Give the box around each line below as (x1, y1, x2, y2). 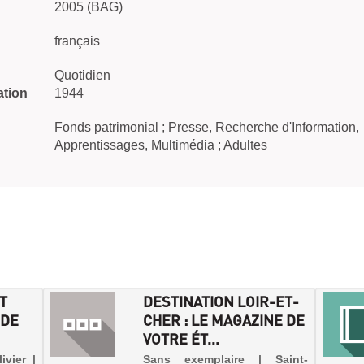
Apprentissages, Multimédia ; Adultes (54, 138, 267, 152)
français (54, 34, 100, 48)
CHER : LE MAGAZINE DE (143, 310, 305, 329)
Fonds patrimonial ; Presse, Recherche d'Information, (54, 120, 359, 134)
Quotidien (54, 68, 110, 82)
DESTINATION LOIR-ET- (143, 292, 300, 310)
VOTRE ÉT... (143, 329, 220, 348)
